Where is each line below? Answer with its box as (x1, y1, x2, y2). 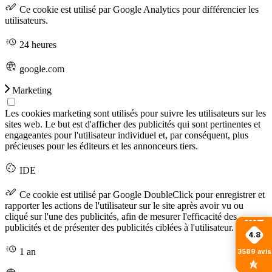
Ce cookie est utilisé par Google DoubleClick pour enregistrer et (17, 189, 265, 200)
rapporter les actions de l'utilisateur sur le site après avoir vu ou (5, 200, 243, 211)
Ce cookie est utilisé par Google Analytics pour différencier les (17, 4, 259, 15)
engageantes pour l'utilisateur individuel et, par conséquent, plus (5, 129, 248, 140)
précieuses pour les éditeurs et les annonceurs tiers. (5, 140, 198, 151)
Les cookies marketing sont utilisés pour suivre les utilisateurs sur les (5, 107, 266, 118)
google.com (17, 63, 64, 74)
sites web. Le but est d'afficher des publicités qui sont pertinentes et (5, 118, 260, 129)
